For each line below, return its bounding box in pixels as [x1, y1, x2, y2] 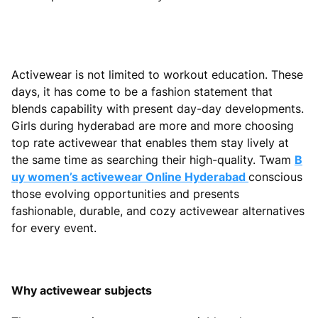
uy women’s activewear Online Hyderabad [11, 169, 248, 184]
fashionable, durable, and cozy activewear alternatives [11, 203, 305, 218]
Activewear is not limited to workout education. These [11, 67, 303, 82]
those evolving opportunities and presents [11, 186, 239, 201]
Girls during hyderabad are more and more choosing [11, 118, 294, 133]
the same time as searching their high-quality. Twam [11, 152, 295, 167]
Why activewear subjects [11, 283, 152, 297]
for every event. [11, 220, 97, 235]
